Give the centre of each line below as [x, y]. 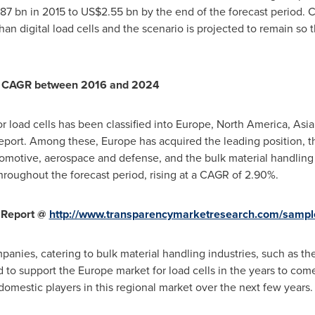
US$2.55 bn [109, 12]
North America [252, 124]
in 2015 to [54, 12]
